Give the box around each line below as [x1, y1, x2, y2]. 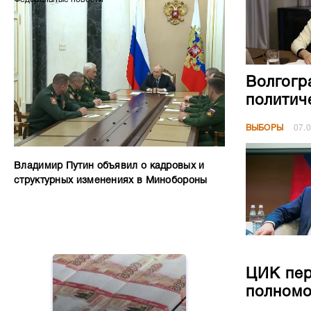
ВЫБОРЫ [245, 124, 284, 132]
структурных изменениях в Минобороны [14, 176, 208, 185]
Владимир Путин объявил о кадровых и [14, 162, 205, 171]
